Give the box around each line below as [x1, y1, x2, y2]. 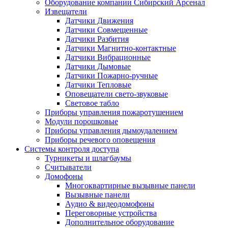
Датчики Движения [65, 16, 133, 25]
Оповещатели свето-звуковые [65, 89, 168, 98]
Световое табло [65, 98, 119, 107]
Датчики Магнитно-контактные [65, 43, 176, 52]
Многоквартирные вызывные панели [65, 181, 195, 190]
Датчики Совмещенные [65, 25, 148, 34]
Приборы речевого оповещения [45, 135, 155, 144]
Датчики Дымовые [65, 62, 131, 71]
